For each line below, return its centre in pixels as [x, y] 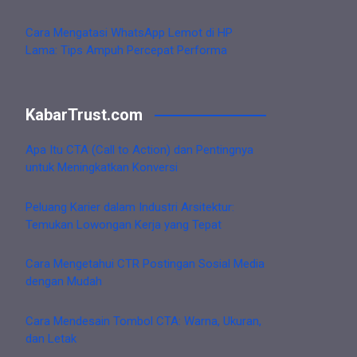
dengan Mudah [64, 282]
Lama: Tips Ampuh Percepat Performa [126, 50]
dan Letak [51, 338]
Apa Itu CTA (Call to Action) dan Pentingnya [139, 150]
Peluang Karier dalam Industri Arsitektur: [130, 207]
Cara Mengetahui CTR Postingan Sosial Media [145, 264]
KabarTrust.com [84, 115]
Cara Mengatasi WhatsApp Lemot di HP [129, 32]
